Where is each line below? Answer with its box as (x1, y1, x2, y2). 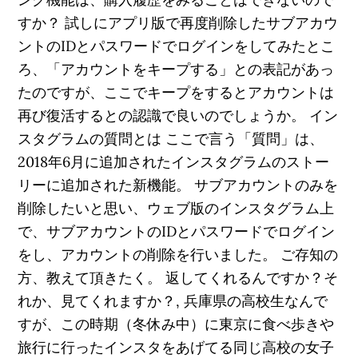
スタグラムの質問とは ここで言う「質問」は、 (18, 129, 324, 148)
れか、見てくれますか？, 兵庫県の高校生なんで (18, 292, 328, 310)
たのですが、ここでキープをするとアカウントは (18, 83, 335, 101)
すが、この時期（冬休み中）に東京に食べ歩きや (18, 315, 335, 333)
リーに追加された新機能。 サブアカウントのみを (18, 176, 339, 194)
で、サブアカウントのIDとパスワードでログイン (18, 222, 336, 241)
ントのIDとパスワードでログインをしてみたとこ (18, 37, 336, 55)
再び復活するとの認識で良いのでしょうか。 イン (18, 106, 339, 125)
